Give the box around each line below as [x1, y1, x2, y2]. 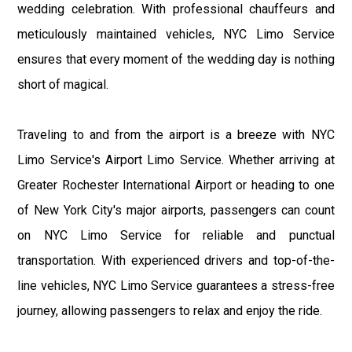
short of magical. [17, 77, 109, 93]
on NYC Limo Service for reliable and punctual [17, 228, 335, 244]
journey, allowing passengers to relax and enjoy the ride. [17, 303, 323, 319]
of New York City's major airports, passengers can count [17, 203, 335, 218]
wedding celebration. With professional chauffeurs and [17, 2, 335, 17]
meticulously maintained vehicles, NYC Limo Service [17, 27, 335, 42]
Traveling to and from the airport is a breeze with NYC [17, 127, 335, 143]
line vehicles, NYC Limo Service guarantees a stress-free [17, 278, 335, 294]
